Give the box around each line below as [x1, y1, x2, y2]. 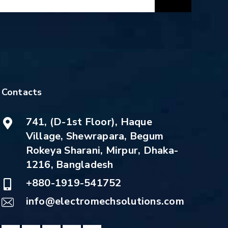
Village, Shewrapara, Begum [25, 129, 164, 143]
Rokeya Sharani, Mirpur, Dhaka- [25, 143, 179, 157]
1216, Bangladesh [25, 157, 113, 172]
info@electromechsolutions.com [25, 194, 184, 208]
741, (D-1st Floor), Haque [25, 115, 152, 129]
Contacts [1, 85, 42, 98]
